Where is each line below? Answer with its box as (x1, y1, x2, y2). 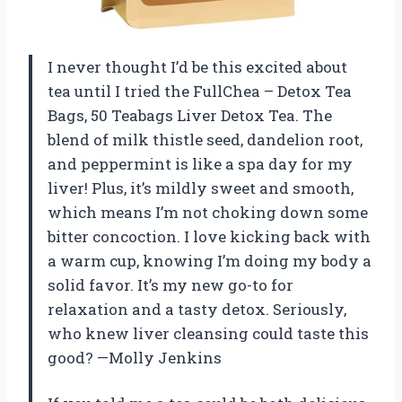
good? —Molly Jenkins (48, 346, 222, 368)
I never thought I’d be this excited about (48, 56, 347, 77)
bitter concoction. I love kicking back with (48, 225, 371, 247)
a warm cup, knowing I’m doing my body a (48, 249, 371, 271)
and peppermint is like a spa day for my (48, 153, 353, 174)
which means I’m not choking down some (48, 201, 368, 223)
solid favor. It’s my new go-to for (48, 274, 293, 295)
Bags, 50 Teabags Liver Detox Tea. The (48, 104, 332, 126)
